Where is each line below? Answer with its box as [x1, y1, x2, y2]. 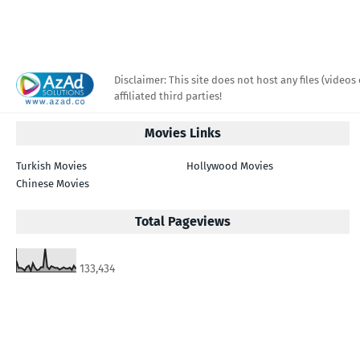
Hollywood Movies [186, 160, 274, 172]
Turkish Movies [16, 160, 87, 172]
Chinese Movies [16, 178, 89, 190]
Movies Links [144, 125, 221, 141]
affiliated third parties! [113, 90, 222, 102]
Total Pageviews [134, 214, 231, 229]
